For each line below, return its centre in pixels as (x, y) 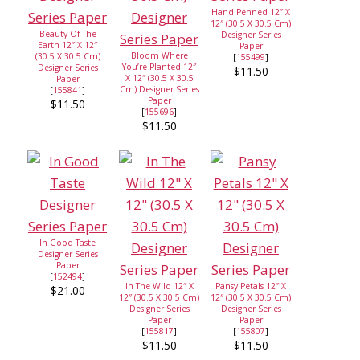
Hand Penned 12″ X (251, 12)
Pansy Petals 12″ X (251, 286)
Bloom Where (159, 56)
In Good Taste (67, 243)
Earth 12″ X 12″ (67, 45)
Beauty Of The (67, 34)
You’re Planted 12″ (159, 67)
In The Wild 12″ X (159, 286)
